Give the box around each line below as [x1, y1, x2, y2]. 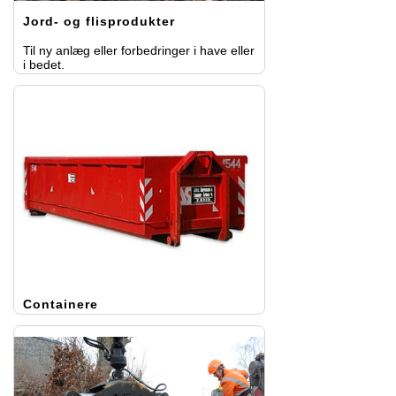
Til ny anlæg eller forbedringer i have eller [23, 42, 255, 57]
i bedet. [23, 57, 65, 72]
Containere [23, 296, 98, 311]
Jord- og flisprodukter [23, 13, 175, 28]
